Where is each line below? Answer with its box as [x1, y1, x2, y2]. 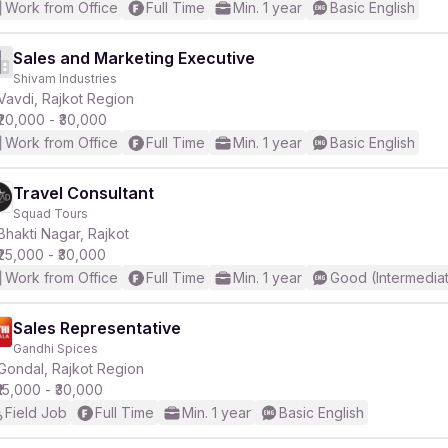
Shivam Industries [13, 71, 117, 86]
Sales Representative [13, 318, 181, 338]
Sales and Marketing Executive [13, 48, 255, 68]
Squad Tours [13, 206, 88, 221]
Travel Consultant [13, 183, 154, 203]
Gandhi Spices [13, 341, 98, 356]
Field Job [5, 404, 67, 421]
